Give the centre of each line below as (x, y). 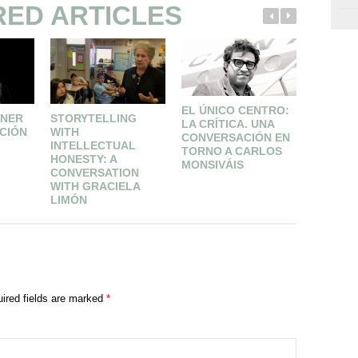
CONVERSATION (94, 172)
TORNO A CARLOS (231, 151)
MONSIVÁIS (212, 165)
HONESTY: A (83, 159)
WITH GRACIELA (95, 186)
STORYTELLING (93, 118)
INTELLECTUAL (93, 145)
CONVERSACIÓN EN (235, 138)
